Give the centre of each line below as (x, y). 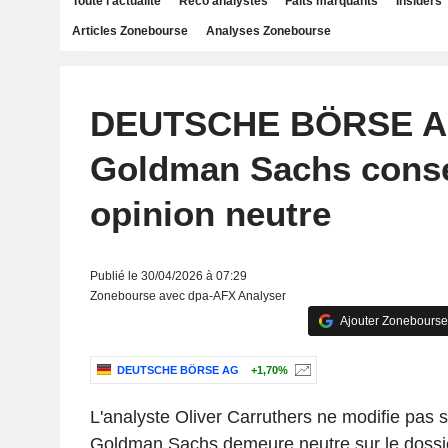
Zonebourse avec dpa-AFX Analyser (187, 296)
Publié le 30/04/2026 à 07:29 (168, 276)
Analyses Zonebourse (268, 31)
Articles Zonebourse (130, 31)
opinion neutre (210, 213)
